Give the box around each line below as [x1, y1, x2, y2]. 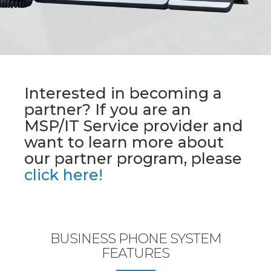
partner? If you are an [24, 100, 191, 119]
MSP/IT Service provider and [24, 117, 243, 135]
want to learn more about [24, 133, 224, 151]
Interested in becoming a [24, 84, 222, 102]
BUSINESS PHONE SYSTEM [50, 230, 221, 247]
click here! [24, 166, 103, 184]
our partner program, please [24, 149, 242, 168]
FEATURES [102, 245, 169, 261]
